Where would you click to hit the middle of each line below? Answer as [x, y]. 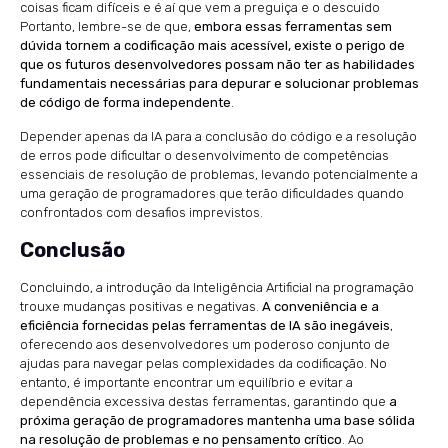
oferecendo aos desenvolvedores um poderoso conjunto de [205, 345]
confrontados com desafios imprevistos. [141, 213]
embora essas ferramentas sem [293, 27]
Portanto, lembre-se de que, [107, 27]
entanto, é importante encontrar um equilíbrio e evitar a [186, 383]
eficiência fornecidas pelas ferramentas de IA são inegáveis [205, 326]
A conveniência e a [320, 307]
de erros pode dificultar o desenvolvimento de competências [204, 156]
